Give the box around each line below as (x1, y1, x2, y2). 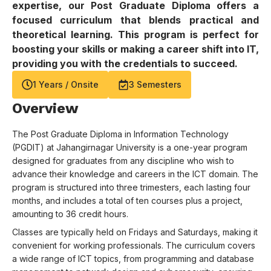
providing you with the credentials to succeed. (12, 57, 238, 70)
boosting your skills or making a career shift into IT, (12, 43, 259, 55)
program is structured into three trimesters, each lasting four (12, 182, 250, 192)
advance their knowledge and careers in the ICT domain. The (12, 169, 258, 179)
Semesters (137, 79, 181, 90)
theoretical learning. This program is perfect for (12, 28, 259, 41)
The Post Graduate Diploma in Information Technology (12, 129, 229, 139)
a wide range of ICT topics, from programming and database (12, 253, 254, 264)
